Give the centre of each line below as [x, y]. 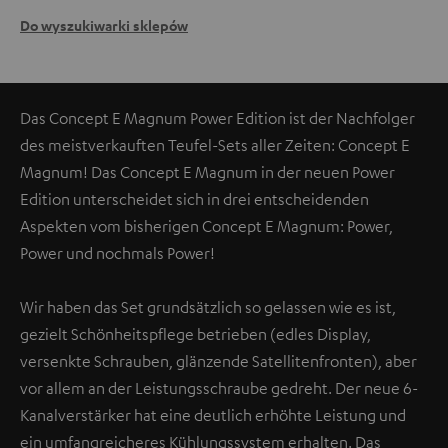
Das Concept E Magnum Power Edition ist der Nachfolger [217, 117]
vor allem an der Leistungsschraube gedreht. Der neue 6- [219, 387]
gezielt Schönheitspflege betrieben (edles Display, [195, 333]
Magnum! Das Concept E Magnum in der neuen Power [207, 171]
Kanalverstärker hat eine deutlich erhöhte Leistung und [213, 414]
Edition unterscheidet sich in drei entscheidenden [194, 198]
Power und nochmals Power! [117, 252]
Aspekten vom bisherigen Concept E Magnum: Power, [206, 225]
